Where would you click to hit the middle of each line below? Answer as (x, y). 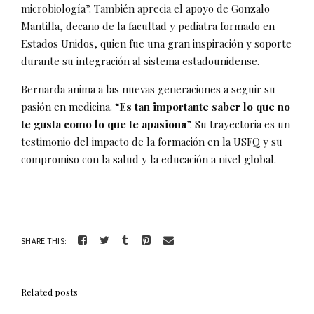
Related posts (50, 292)
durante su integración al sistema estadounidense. (140, 61)
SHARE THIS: (44, 240)
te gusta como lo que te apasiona (104, 124)
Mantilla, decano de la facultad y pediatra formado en (148, 26)
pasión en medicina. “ (70, 106)
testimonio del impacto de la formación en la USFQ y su (152, 141)
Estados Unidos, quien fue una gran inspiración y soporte (156, 43)
